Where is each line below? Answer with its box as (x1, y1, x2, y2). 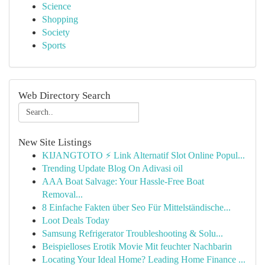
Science (42, 1, 71, 11)
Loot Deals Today (42, 215, 109, 225)
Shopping (42, 14, 78, 24)
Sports (42, 40, 66, 50)
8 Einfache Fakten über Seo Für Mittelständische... (42, 202, 231, 212)
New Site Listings (18, 137, 92, 148)
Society (42, 27, 70, 37)
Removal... (42, 189, 83, 199)
